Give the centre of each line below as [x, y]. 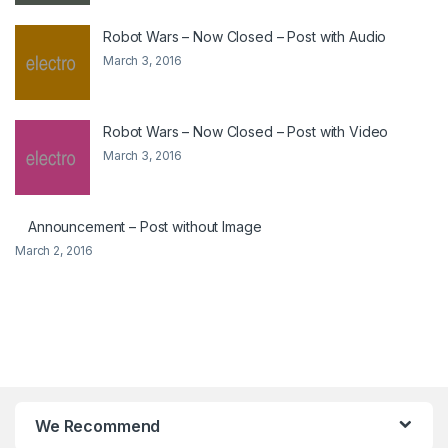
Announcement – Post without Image [145, 226]
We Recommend [98, 425]
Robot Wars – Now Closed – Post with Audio [245, 36]
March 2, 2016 [54, 250]
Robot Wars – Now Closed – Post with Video [246, 131]
